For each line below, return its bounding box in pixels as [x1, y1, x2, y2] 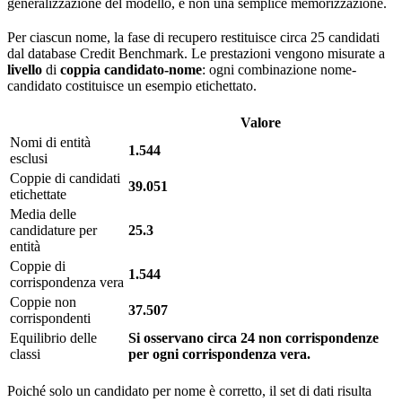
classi [10, 346, 40, 363]
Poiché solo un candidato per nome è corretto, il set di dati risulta [7, 383, 371, 399]
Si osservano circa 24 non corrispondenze [128, 330, 379, 346]
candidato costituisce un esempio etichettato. [7, 78, 257, 94]
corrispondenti [10, 310, 91, 327]
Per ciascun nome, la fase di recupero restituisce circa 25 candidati [7, 30, 380, 46]
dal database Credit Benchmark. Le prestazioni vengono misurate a [7, 46, 385, 62]
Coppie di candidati [10, 170, 120, 187]
